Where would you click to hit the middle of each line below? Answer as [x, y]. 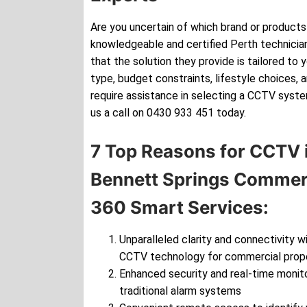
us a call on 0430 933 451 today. [168, 113]
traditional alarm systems [180, 291]
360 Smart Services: [180, 208]
